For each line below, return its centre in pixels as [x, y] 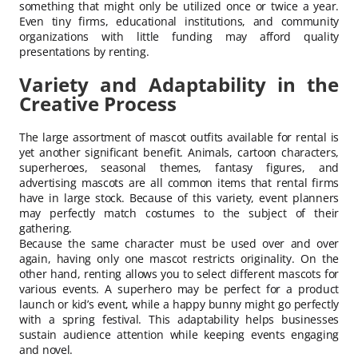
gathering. [46, 228]
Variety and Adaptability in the [179, 84]
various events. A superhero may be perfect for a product [179, 288]
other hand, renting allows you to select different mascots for [179, 273]
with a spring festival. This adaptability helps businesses [179, 319]
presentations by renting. [84, 51]
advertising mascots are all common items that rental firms [179, 182]
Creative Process [98, 103]
